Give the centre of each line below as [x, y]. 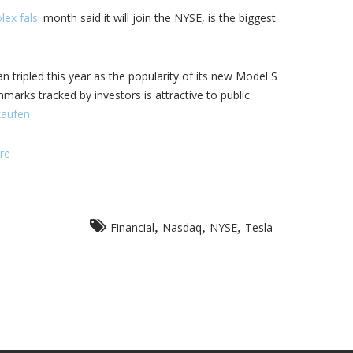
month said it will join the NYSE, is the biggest [158, 18]
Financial [132, 227]
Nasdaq [182, 227]
